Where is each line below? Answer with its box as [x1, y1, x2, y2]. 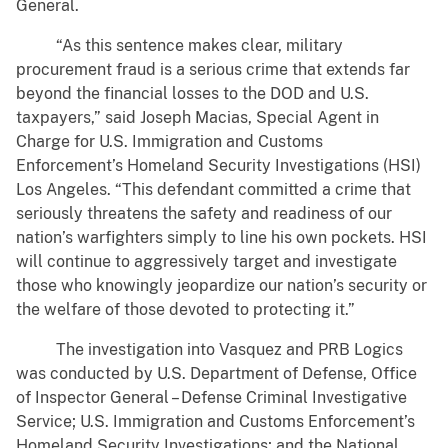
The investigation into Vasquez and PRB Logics [16, 340, 403, 360]
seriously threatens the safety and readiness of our [16, 204, 392, 224]
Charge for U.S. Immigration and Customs [16, 132, 323, 152]
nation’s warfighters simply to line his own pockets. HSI [16, 228, 427, 248]
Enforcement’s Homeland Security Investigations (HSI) [16, 156, 421, 176]
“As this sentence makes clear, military [16, 36, 343, 56]
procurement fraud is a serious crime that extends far [16, 60, 410, 80]
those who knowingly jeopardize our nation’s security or [16, 276, 427, 296]
